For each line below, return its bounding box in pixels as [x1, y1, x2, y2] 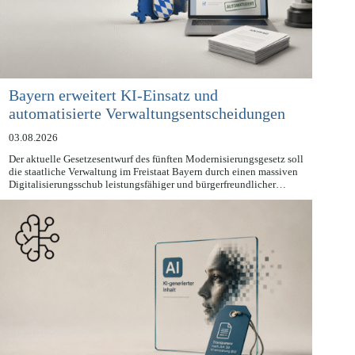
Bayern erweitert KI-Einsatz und [8, 105, 218, 123]
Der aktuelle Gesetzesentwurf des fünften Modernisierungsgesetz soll [8, 170, 303, 183]
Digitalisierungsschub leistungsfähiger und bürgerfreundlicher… [8, 196, 286, 208]
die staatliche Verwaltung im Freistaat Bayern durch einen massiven [8, 183, 298, 196]
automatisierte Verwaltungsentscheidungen [8, 123, 285, 141]
